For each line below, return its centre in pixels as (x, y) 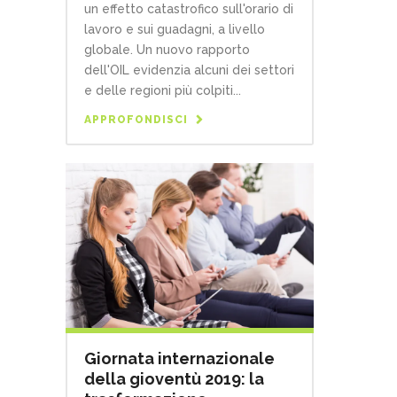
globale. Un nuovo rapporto (167, 49)
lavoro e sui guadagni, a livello (175, 29)
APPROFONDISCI (136, 119)
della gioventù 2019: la (174, 379)
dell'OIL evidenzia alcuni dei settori (189, 70)
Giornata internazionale (179, 359)
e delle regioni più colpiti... (163, 90)
